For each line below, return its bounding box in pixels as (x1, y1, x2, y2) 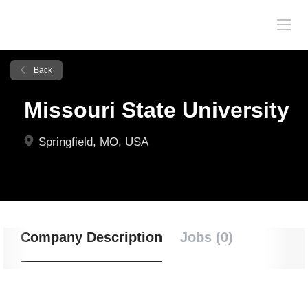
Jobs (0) (180, 230, 233, 245)
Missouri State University (24, 98, 289, 122)
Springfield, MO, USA (35, 135, 148, 148)
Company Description (21, 230, 162, 245)
